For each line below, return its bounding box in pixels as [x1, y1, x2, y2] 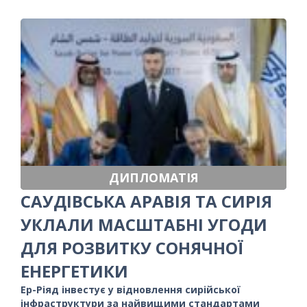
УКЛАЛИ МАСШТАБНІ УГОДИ [21, 212, 267, 236]
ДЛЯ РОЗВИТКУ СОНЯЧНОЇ [21, 236, 243, 259]
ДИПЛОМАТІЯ [108, 169, 199, 186]
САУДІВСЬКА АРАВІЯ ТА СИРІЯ [21, 189, 272, 212]
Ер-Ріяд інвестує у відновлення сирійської [21, 282, 241, 296]
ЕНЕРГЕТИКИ [21, 259, 128, 282]
